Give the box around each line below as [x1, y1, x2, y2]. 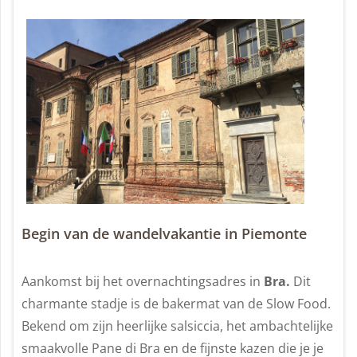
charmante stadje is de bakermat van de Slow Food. [22, 294, 331, 312]
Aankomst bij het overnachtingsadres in [22, 272, 264, 290]
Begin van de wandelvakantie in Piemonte [22, 223, 307, 243]
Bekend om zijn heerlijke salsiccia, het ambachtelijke [22, 316, 333, 335]
